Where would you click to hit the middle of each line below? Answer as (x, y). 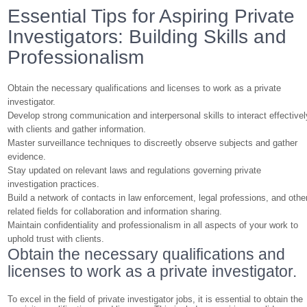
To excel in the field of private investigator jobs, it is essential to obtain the (156, 299)
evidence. (27, 157)
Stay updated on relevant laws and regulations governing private (135, 170)
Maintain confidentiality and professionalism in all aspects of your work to (153, 225)
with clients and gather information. (77, 129)
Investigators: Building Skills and (147, 37)
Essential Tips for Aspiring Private (151, 16)
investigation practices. (54, 184)
